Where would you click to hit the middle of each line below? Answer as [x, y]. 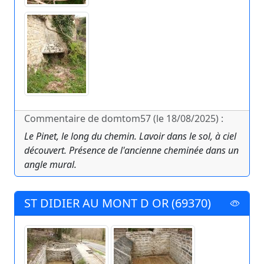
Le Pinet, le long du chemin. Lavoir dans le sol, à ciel [130, 136]
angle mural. [50, 165]
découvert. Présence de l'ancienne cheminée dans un [131, 151]
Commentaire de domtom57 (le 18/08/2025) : [124, 119]
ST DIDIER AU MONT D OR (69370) [118, 203]
